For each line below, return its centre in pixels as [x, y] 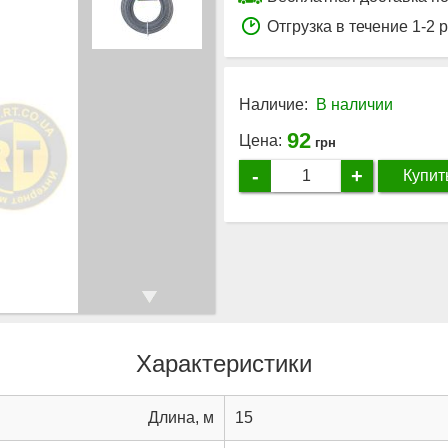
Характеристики [224, 363]
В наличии [354, 104]
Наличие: [273, 104]
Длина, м [181, 417]
